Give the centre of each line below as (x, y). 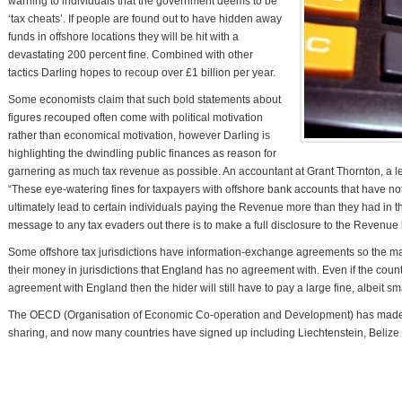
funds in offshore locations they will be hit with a (123, 37)
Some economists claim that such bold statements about (144, 100)
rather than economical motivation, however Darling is (139, 135)
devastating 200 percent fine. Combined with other (131, 55)
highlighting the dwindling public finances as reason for (142, 153)
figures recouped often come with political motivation (135, 118)
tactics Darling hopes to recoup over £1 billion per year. (142, 73)
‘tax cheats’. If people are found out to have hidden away (145, 19)
